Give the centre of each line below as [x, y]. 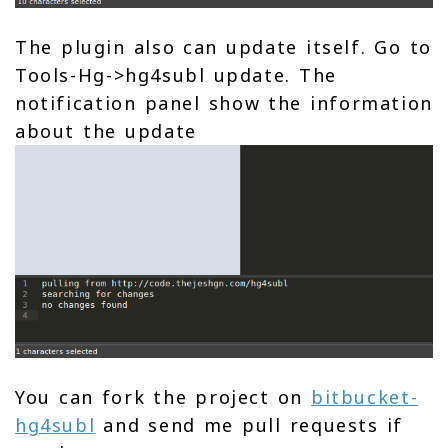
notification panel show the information [224, 103]
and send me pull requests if [249, 425]
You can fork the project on [163, 397]
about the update [106, 131]
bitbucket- [365, 397]
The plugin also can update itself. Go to [223, 47]
